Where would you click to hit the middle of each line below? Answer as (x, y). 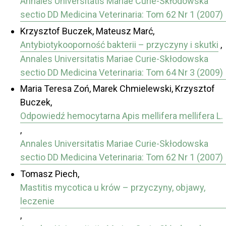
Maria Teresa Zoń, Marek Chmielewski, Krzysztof (118, 89)
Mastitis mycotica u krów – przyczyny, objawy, (113, 187)
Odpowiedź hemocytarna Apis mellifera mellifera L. (122, 116)
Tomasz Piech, (50, 174)
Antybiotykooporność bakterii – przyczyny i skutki (119, 44)
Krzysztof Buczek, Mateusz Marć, (87, 31)
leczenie (37, 201)
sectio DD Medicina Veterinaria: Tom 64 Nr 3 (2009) (122, 72)
